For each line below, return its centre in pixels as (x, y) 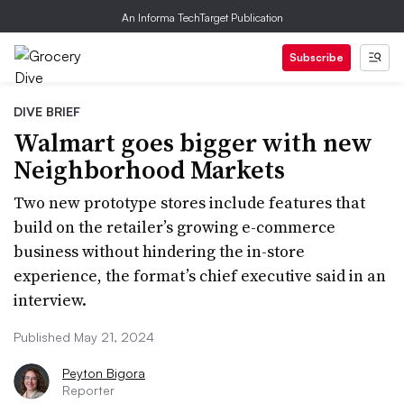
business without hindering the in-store (159, 251)
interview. (50, 300)
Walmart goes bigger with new (193, 142)
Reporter (88, 390)
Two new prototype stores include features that (189, 202)
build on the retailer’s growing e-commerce (174, 227)
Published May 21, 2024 (84, 337)
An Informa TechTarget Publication (202, 18)
